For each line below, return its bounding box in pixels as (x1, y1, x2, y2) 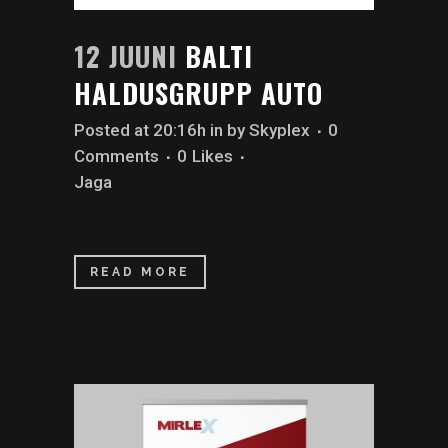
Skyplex (249, 119, 310, 140)
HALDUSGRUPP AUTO (74, 72, 323, 113)
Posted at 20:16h (74, 119, 206, 140)
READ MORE (90, 264, 190, 279)
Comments (74, 145, 159, 166)
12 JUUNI (74, 35, 177, 76)
